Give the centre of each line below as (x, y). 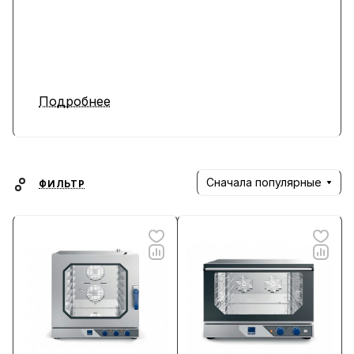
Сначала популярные (264, 182)
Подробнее (75, 101)
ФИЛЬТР (62, 184)
